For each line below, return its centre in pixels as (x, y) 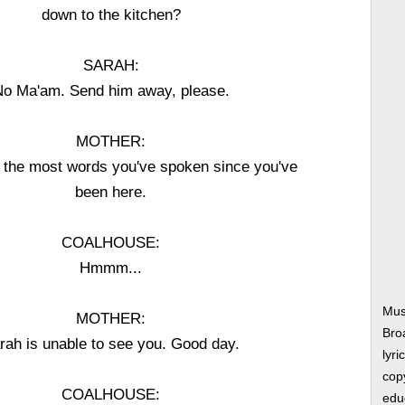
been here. (111, 192)
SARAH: (111, 65)
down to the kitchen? (111, 14)
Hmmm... (111, 268)
